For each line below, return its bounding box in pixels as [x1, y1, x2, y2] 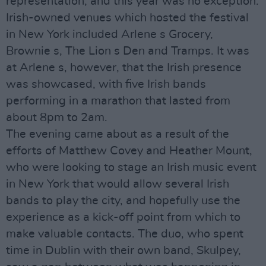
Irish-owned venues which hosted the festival [6, 12, 249, 24]
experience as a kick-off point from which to [6, 211, 240, 223]
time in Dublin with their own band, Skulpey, [6, 245, 241, 256]
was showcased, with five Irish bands [6, 78, 206, 90]
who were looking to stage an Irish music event [6, 161, 256, 173]
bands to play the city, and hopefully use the [6, 195, 240, 207]
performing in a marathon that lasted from [6, 95, 230, 107]
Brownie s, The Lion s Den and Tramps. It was [6, 45, 249, 57]
